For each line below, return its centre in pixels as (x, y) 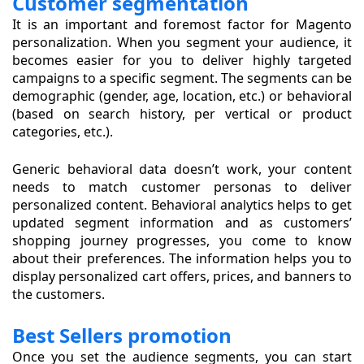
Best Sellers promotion (122, 336)
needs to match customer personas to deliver (182, 187)
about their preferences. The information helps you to (182, 259)
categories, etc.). (63, 132)
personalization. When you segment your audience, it (182, 43)
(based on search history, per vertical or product (182, 114)
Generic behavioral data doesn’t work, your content (182, 169)
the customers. (58, 295)
